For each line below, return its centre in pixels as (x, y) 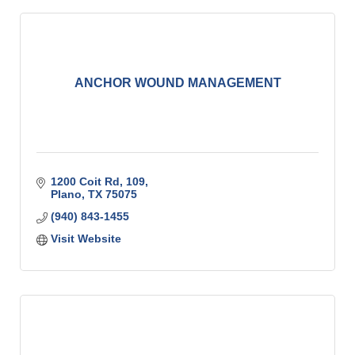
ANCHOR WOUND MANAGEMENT (177, 83)
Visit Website (86, 239)
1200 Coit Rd (85, 182)
